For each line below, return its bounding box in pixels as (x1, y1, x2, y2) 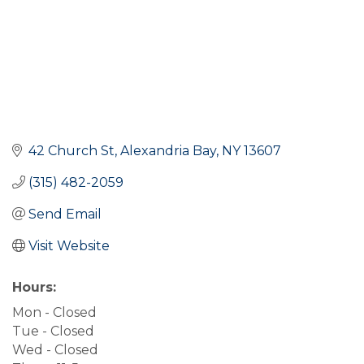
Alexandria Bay (120, 142, 216, 158)
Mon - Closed (12, 304, 97, 320)
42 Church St (28, 142, 115, 158)
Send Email (28, 206, 102, 222)
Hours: (12, 279, 56, 295)
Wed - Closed (12, 341, 98, 357)
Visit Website (28, 237, 110, 253)
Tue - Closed (12, 323, 94, 339)
